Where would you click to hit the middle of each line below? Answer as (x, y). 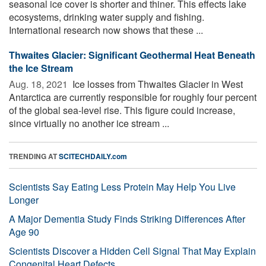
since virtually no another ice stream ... (89, 123)
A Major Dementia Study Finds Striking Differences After (127, 218)
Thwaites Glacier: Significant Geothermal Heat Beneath (132, 55)
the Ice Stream (41, 68)
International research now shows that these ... (106, 30)
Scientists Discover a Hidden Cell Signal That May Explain (132, 251)
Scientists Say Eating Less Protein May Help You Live (122, 186)
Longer (24, 199)
